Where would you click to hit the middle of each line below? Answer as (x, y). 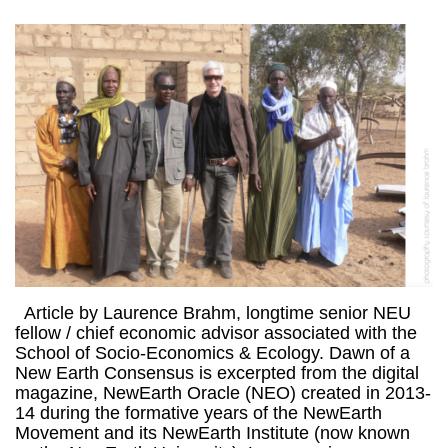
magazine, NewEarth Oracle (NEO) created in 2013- (223, 392)
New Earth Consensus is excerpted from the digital (217, 372)
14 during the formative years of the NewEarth (198, 412)
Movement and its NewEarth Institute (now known (212, 432)
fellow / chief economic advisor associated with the (216, 332)
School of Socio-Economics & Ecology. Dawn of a (212, 352)
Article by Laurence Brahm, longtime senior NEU (213, 312)
